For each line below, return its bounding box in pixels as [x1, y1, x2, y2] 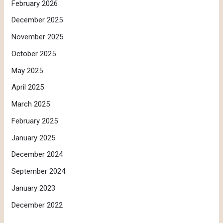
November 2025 [11, 32, 64, 41]
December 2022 [11, 200, 63, 210]
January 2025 [11, 133, 56, 142]
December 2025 [11, 15, 63, 25]
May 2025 [11, 66, 43, 75]
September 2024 [11, 167, 66, 176]
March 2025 [11, 100, 50, 109]
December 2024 [11, 150, 63, 159]
